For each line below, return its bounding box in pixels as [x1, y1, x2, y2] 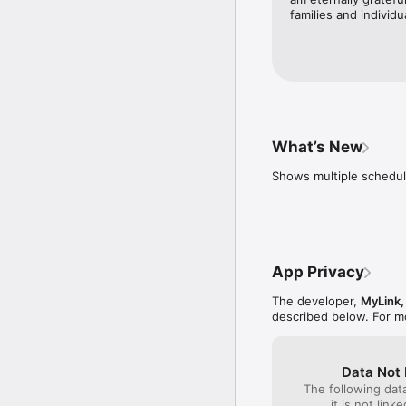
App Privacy [272, 263, 364, 282]
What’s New [272, 138, 362, 157]
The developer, [272, 294, 361, 309]
